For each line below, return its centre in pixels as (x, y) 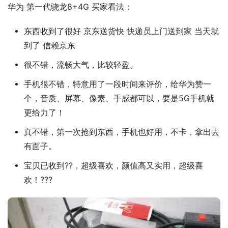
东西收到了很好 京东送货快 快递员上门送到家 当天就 (121, 31)
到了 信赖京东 (49, 45)
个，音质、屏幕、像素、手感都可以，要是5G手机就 (119, 98)
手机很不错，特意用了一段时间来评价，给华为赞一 (117, 84)
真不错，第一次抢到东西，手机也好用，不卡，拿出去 (121, 132)
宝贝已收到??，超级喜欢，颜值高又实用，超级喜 (113, 165)
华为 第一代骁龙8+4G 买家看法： (70, 7)
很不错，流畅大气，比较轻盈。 (81, 65)
